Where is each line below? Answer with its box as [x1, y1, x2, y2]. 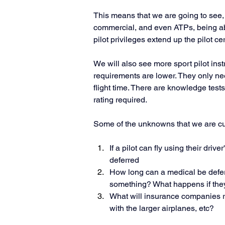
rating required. [93, 95, 149, 104]
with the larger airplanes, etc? [109, 203, 214, 213]
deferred [109, 155, 139, 165]
